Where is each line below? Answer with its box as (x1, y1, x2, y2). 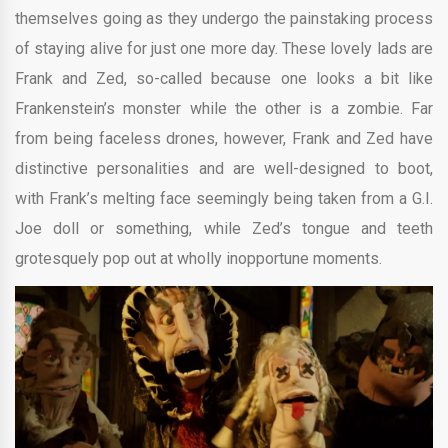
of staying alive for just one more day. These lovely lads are (15, 38, 433, 58)
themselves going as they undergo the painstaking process (15, 8, 433, 28)
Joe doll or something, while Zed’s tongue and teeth (15, 218, 433, 238)
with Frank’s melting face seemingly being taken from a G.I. (15, 188, 433, 208)
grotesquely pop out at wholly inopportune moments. (15, 248, 382, 268)
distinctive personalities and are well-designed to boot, (15, 158, 433, 178)
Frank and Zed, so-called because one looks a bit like (15, 68, 433, 88)
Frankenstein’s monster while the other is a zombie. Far (15, 98, 433, 118)
